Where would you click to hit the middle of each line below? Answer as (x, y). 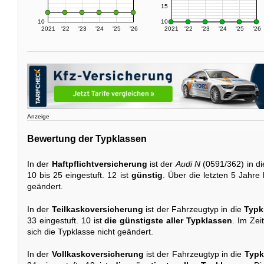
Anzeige (38, 117)
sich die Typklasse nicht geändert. (90, 231)
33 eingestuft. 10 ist (66, 220)
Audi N (188, 164)
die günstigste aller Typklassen (169, 220)
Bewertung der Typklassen (87, 138)
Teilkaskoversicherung (97, 209)
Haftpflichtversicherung (99, 164)
